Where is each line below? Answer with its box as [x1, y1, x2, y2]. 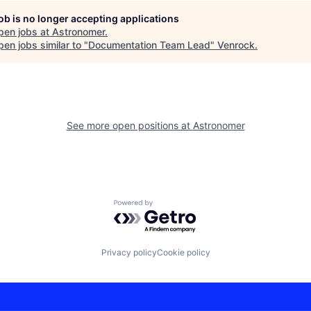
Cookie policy [156, 247, 210, 258]
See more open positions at [66, 119, 193, 131]
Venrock [217, 38, 255, 51]
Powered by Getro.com [113, 199, 235, 213]
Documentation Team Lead [88, 38, 210, 51]
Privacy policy [101, 247, 157, 258]
